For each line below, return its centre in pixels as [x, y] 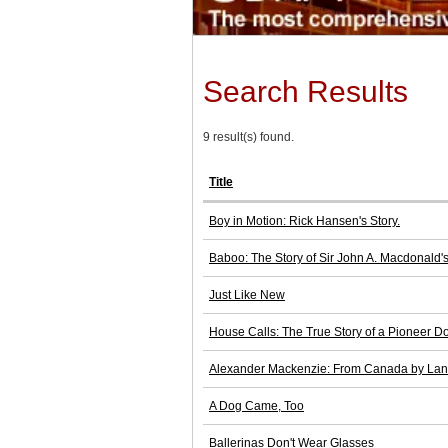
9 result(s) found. [248, 137]
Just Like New [247, 295]
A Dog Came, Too [256, 406]
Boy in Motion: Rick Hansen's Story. [304, 221]
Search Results [305, 92]
